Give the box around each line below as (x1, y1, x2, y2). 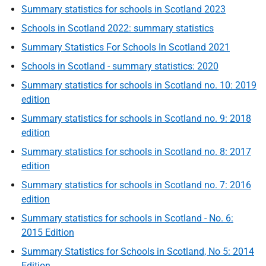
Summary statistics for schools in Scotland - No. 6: (21, 213, 233, 224)
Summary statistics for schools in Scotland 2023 (21, 4, 226, 15)
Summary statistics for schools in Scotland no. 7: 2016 (21, 179, 251, 191)
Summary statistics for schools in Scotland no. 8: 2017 (21, 146, 251, 157)
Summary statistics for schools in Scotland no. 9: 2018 (21, 113, 251, 124)
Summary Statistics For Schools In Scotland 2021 (21, 42, 230, 53)
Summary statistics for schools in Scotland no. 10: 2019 (21, 80, 256, 91)
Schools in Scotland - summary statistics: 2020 (21, 61, 218, 72)
